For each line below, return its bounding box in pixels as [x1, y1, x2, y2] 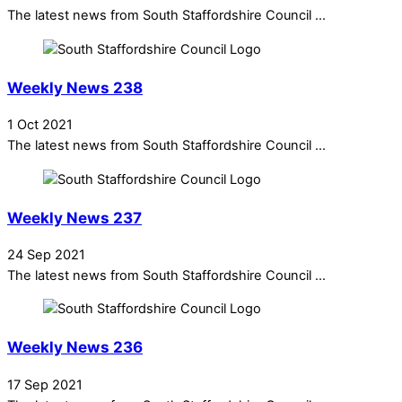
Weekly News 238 [7, 77, 143, 97]
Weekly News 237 [7, 207, 142, 227]
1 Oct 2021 [7, 117, 73, 134]
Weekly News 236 [7, 337, 143, 357]
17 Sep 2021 [7, 376, 83, 393]
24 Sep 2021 [7, 246, 85, 263]
